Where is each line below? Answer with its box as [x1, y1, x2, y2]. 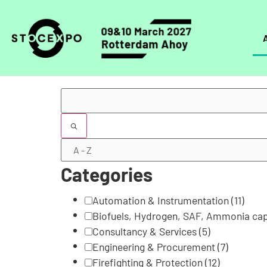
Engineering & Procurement [92, 240, 218, 254]
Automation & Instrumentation [92, 194, 231, 207]
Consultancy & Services [92, 225, 199, 238]
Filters [60, 88, 116, 110]
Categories [61, 163, 153, 185]
